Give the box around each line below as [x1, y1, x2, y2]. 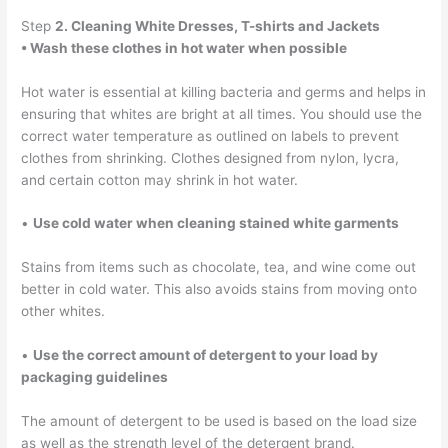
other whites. [21, 303, 106, 320]
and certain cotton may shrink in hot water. [21, 171, 299, 188]
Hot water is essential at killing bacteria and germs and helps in [21, 83, 427, 100]
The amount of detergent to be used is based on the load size [21, 413, 418, 430]
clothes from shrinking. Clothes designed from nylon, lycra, [21, 149, 400, 166]
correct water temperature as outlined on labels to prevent [21, 127, 400, 144]
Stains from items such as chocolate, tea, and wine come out [21, 259, 417, 276]
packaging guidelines [21, 369, 169, 386]
